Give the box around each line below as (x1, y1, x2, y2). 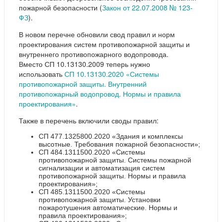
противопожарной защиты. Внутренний (19, 78, 147, 89)
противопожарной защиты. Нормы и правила (39, 171, 186, 180)
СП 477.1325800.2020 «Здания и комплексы (39, 132, 183, 140)
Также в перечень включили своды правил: (19, 115, 159, 125)
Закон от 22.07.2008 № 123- (102, 2, 193, 12)
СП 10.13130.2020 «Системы (64, 68, 159, 79)
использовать (19, 68, 64, 79)
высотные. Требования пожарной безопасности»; (39, 140, 200, 148)
